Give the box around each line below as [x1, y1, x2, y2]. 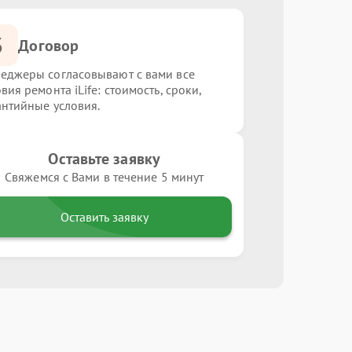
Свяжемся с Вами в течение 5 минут [5, 169, 204, 185]
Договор [18, 35, 79, 56]
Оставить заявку [60, 209, 148, 225]
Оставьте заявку [48, 148, 160, 169]
